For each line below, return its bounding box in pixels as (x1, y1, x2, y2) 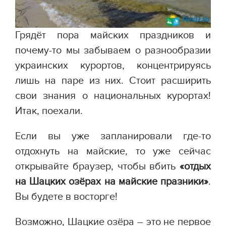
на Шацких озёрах (15, 176, 104, 188)
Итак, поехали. (15, 105, 83, 118)
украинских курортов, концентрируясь (15, 60, 211, 72)
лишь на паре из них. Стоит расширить (15, 75, 211, 87)
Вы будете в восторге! (15, 191, 118, 203)
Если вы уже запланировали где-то (15, 130, 211, 143)
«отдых (180, 160, 211, 173)
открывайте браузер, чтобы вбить (15, 160, 180, 173)
